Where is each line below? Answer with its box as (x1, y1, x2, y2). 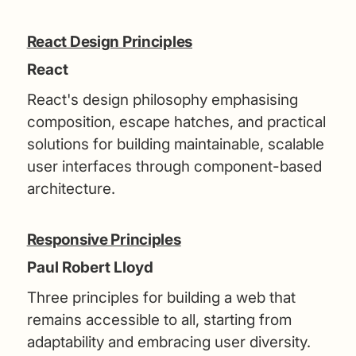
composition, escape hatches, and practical (26, 112, 326, 131)
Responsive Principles (26, 230, 181, 249)
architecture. (26, 179, 115, 198)
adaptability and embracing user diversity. (26, 332, 311, 351)
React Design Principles (26, 32, 193, 51)
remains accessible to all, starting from (26, 310, 292, 329)
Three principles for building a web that (26, 288, 296, 307)
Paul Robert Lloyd (26, 258, 153, 277)
